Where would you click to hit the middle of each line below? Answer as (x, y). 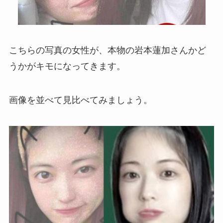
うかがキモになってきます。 (67, 66)
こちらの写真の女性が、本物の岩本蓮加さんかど (107, 51)
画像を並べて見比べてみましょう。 (80, 100)
